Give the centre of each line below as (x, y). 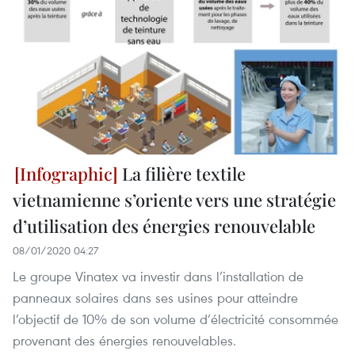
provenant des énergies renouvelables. (124, 341)
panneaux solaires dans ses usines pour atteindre (155, 298)
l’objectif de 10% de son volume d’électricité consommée (176, 319)
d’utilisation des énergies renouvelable (164, 226)
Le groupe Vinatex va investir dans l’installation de (158, 277)
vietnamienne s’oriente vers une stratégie (174, 200)
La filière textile (182, 174)
